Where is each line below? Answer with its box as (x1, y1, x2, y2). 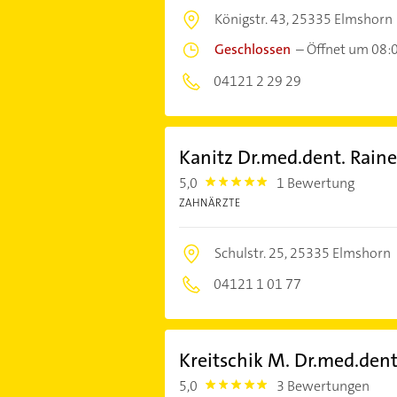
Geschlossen (214, 40, 291, 59)
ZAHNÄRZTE (178, 196, 241, 211)
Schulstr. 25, (214, 244, 290, 263)
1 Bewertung (276, 174, 355, 193)
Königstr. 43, (214, 10, 292, 29)
